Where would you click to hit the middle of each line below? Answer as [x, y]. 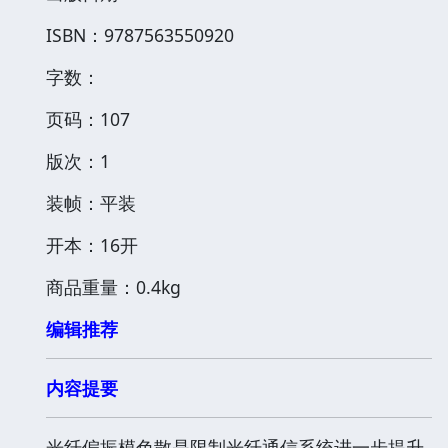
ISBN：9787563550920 [140, 34]
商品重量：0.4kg [113, 286]
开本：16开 [92, 244]
